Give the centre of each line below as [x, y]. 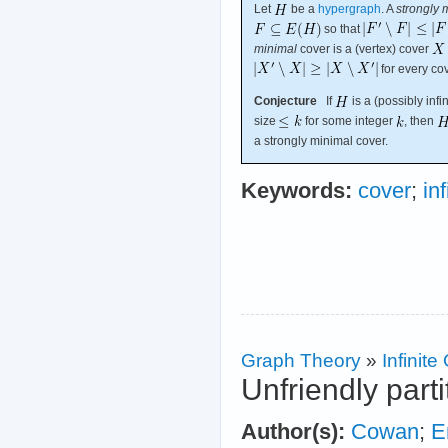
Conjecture [285, 101]
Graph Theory [301, 360]
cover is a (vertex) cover [364, 49]
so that [342, 29]
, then [420, 121]
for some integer [349, 121]
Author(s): [293, 432]
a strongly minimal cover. [321, 141]
